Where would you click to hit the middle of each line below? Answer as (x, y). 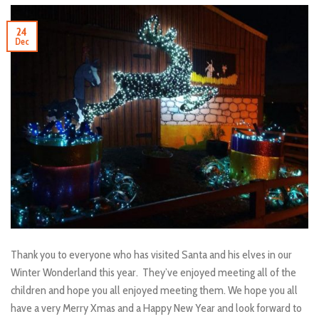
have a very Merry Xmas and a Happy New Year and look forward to (156, 308)
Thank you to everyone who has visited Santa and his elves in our (151, 254)
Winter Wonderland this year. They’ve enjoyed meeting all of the (153, 272)
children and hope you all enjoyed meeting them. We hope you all (154, 290)
